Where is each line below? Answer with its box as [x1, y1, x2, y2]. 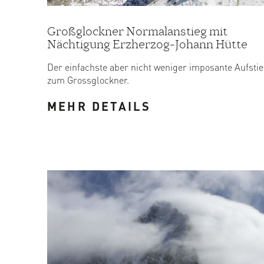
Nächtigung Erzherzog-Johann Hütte [47, 37, 247, 52]
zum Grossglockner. [47, 73, 129, 86]
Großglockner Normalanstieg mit [47, 24, 227, 39]
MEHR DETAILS [47, 98, 151, 114]
